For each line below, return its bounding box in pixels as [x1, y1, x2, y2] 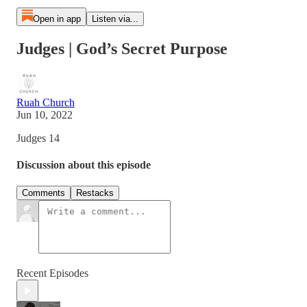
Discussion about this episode [16, 159, 151, 171]
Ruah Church [16, 96, 75, 108]
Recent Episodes [16, 267, 88, 280]
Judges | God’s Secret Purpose [16, 39, 228, 58]
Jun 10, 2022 [16, 108, 73, 121]
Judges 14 [16, 132, 60, 144]
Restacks [76, 188, 114, 199]
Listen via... [91, 14, 138, 24]
